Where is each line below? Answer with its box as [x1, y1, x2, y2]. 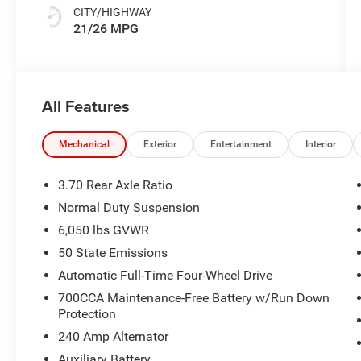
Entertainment [210, 139, 272, 151]
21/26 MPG [73, 20, 139, 36]
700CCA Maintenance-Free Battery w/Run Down [58, 290, 330, 306]
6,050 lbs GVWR [58, 222, 150, 239]
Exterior [143, 139, 177, 151]
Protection [58, 306, 117, 322]
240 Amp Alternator [58, 329, 169, 345]
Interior [305, 139, 337, 151]
